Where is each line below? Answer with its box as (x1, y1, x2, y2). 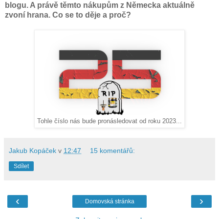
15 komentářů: (90, 147, 135, 155)
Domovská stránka (85, 198, 134, 205)
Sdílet (14, 163, 29, 170)
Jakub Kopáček (9, 147, 56, 155)
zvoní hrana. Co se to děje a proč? (5, 11, 131, 20)
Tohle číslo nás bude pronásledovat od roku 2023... (37, 118, 182, 125)
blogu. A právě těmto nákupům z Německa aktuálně (5, 1, 195, 10)
